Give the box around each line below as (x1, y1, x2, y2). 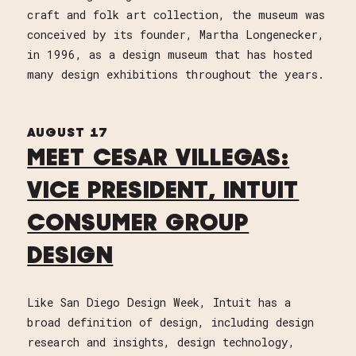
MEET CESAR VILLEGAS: (27, 147, 290, 171)
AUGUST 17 (27, 126, 108, 140)
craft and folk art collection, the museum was (27, 6, 326, 22)
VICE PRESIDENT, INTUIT (27, 180, 300, 203)
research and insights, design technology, (27, 334, 296, 350)
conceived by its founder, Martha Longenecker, (27, 26, 325, 42)
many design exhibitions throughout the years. (27, 66, 325, 82)
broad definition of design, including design (27, 314, 315, 330)
